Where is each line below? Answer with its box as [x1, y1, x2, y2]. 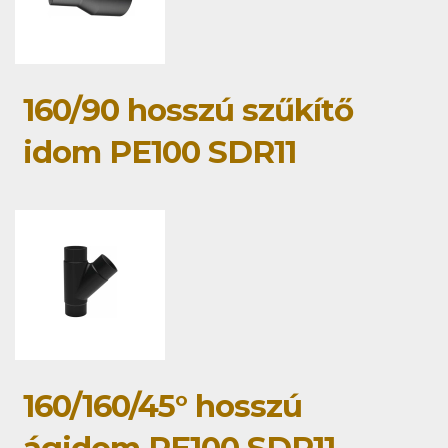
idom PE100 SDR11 [23, 133, 296, 172]
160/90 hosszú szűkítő [23, 91, 353, 130]
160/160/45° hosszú [23, 387, 302, 426]
